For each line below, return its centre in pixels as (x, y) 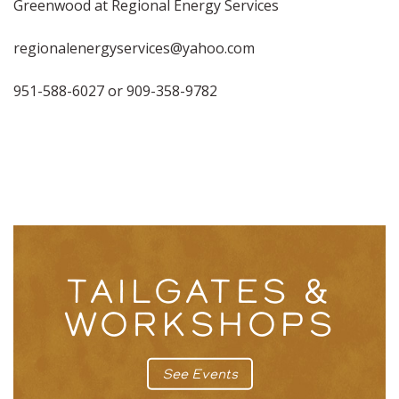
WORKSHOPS (199, 324)
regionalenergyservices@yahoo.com (134, 48)
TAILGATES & (199, 291)
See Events (199, 373)
